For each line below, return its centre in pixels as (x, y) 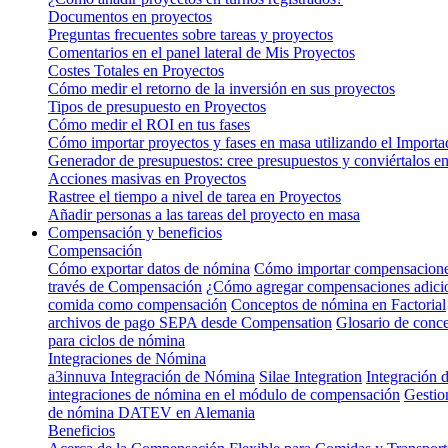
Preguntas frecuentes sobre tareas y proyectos (190, 34)
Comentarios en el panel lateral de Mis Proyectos (201, 52)
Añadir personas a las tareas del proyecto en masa (204, 214)
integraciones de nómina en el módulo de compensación (224, 394)
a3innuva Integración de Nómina (151, 376)
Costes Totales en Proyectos (136, 70)
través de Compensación (125, 286)
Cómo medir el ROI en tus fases (149, 124)
